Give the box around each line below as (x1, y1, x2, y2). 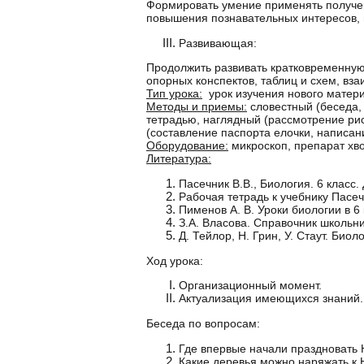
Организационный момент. (179, 279, 322, 292)
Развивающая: (179, 36, 257, 50)
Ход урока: (146, 253, 203, 267)
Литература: (146, 152, 211, 166)
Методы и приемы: (146, 100, 247, 114)
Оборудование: (146, 139, 228, 153)
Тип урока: (146, 87, 202, 101)
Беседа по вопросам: (146, 316, 260, 330)
